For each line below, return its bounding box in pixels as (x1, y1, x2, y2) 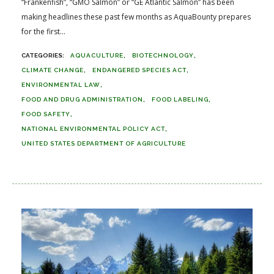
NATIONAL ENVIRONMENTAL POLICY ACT (21, 125, 165, 132)
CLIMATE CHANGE (21, 66, 84, 73)
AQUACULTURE (70, 51, 124, 59)
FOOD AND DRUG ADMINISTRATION (21, 95, 143, 103)
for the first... (21, 26, 65, 37)
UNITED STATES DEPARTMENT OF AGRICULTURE (21, 139, 186, 147)
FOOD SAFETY (21, 110, 70, 117)
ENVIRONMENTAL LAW (21, 81, 100, 88)
